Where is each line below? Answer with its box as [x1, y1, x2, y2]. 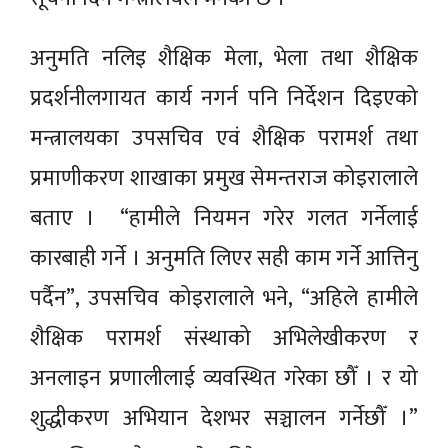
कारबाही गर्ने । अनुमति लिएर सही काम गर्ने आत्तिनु [30, 239, 418, 277]
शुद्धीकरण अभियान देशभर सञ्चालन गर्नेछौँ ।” [30, 399, 418, 437]
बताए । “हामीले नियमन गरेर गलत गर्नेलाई [30, 199, 418, 237]
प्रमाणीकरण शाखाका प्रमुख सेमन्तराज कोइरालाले [30, 159, 418, 197]
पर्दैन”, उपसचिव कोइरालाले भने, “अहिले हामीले [30, 279, 418, 317]
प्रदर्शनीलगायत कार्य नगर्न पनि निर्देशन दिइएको [30, 79, 418, 117]
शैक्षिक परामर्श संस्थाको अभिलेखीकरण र [30, 319, 418, 357]
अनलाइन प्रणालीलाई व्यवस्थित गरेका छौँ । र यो [30, 359, 418, 397]
